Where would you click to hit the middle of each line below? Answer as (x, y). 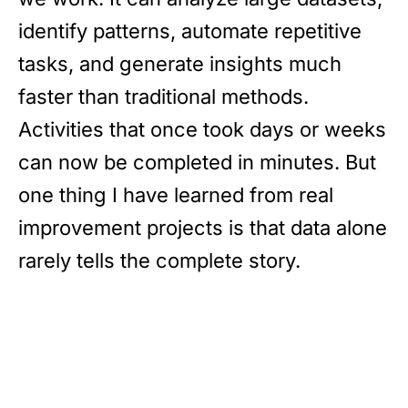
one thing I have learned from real (176, 194)
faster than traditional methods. (163, 96)
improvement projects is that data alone (203, 227)
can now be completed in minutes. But (197, 162)
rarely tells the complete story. (159, 260)
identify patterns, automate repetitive (190, 31)
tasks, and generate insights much (180, 63)
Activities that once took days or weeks (202, 129)
